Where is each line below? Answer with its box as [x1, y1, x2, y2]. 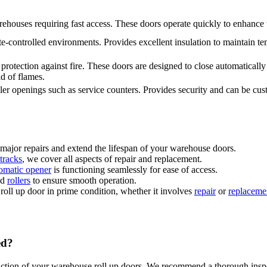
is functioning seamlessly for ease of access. [51, 164, 218, 175]
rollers [7, 175, 30, 185]
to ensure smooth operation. [30, 175, 136, 185]
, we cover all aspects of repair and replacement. [22, 153, 202, 164]
